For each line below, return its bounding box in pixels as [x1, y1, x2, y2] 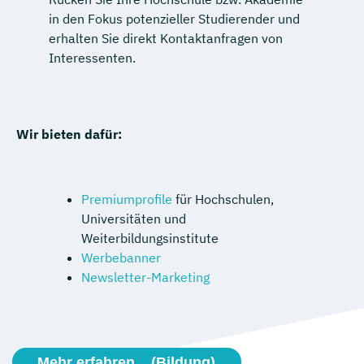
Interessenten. [49, 49, 136, 66]
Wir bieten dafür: [16, 126, 122, 143]
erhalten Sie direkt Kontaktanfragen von [49, 29, 283, 46]
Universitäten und [81, 210, 186, 227]
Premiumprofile [81, 191, 172, 208]
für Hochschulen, [172, 191, 274, 208]
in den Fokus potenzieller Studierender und [49, 10, 300, 27]
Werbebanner [81, 249, 161, 266]
